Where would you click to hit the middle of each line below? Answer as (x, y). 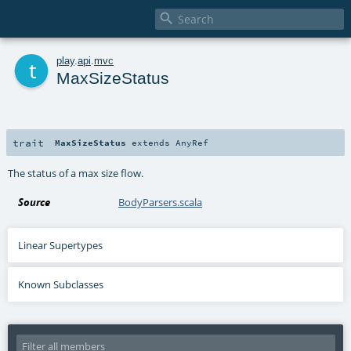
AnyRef (192, 142)
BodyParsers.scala (161, 202)
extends (151, 142)
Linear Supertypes (61, 245)
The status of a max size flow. (76, 173)
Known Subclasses (61, 284)
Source (34, 202)
